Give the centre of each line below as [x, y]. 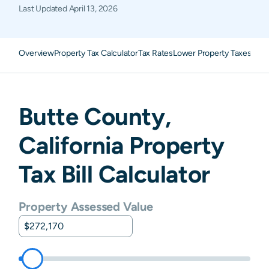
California [71, 145]
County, [125, 116]
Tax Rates [155, 53]
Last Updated [44, 8]
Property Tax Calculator [96, 53]
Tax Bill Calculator [114, 174]
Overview [36, 53]
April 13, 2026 [93, 8]
